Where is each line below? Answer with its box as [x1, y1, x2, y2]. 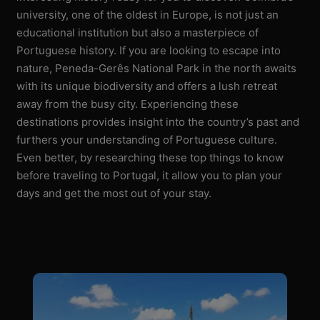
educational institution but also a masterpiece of [16, 25, 259, 39]
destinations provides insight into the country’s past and [16, 114, 300, 129]
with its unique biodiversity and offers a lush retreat [16, 79, 278, 93]
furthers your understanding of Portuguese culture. [16, 132, 278, 146]
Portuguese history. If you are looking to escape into [16, 43, 281, 57]
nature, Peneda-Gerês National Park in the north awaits [16, 61, 297, 75]
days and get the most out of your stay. [16, 186, 212, 200]
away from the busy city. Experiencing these [16, 96, 239, 111]
